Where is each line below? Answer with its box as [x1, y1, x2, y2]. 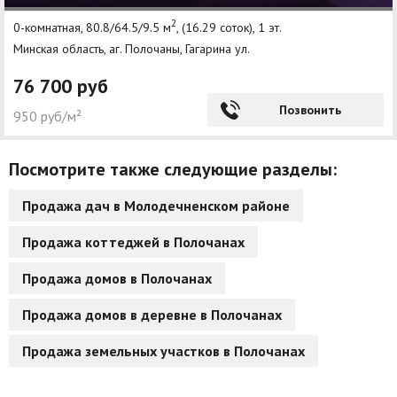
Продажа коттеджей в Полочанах [22, 232, 245, 251]
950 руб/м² [13, 106, 82, 125]
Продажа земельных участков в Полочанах [22, 341, 305, 360]
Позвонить [278, 101, 341, 118]
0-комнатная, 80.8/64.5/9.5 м [13, 19, 171, 35]
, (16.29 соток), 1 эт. [176, 19, 282, 35]
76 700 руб [13, 73, 108, 98]
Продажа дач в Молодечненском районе [22, 196, 290, 214]
